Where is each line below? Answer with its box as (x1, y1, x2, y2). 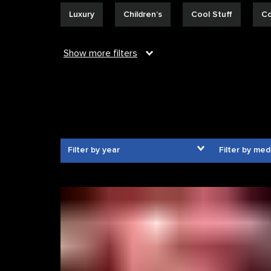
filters (111, 47, 137, 59)
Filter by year (68, 145, 120, 155)
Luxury (69, 9, 94, 19)
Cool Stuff (191, 9, 232, 19)
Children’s (123, 9, 162, 19)
